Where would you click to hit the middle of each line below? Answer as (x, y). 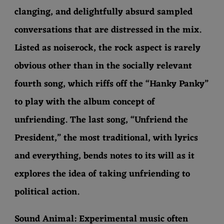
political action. (47, 192)
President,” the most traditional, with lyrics (106, 138)
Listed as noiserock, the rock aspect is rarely (107, 48)
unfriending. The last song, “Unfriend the (101, 120)
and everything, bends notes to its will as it (104, 156)
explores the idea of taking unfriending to (102, 174)
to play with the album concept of (85, 102)
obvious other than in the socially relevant (103, 66)
